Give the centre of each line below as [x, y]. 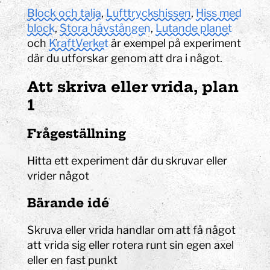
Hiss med [219, 13]
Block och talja [64, 13]
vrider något [58, 176]
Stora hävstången [105, 28]
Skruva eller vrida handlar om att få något [132, 230]
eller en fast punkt [73, 260]
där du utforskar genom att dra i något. [125, 58]
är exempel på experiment [175, 43]
